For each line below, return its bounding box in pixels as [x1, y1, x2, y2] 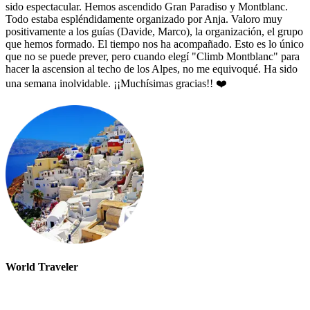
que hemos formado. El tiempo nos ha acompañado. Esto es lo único [6, 37, 304, 50]
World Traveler [6, 261, 78, 273]
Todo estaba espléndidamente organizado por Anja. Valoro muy [6, 12, 282, 25]
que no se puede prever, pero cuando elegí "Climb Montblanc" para [6, 50, 300, 62]
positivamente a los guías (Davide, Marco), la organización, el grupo [6, 25, 303, 37]
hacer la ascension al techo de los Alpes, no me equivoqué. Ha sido [6, 62, 298, 75]
